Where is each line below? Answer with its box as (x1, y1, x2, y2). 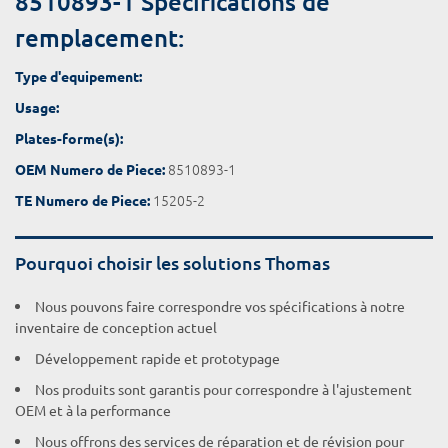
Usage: (15, 98, 59, 116)
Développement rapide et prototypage (35, 349, 280, 367)
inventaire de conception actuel (15, 318, 217, 336)
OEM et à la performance (15, 401, 171, 419)
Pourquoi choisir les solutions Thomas (15, 251, 330, 274)
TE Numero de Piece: (15, 191, 150, 209)
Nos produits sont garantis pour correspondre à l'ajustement (35, 380, 412, 398)
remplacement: (15, 22, 184, 53)
